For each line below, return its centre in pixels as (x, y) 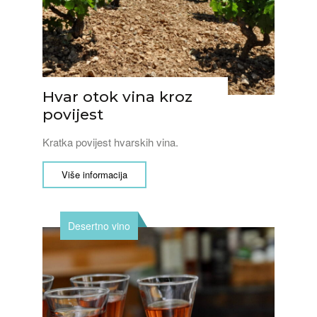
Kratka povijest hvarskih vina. (110, 142)
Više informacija (94, 174)
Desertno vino (99, 226)
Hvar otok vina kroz (117, 97)
